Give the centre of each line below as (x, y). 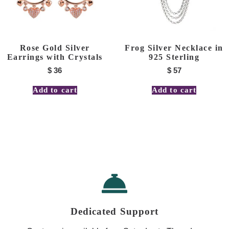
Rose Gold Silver (55, 48)
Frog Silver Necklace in (174, 48)
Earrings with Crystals (55, 57)
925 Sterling (174, 57)
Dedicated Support (114, 211)
